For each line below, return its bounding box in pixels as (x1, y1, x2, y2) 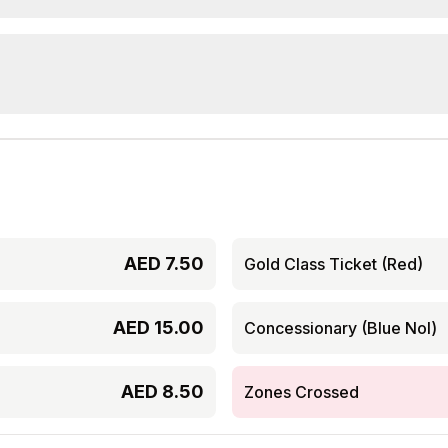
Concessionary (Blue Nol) (244, 318, 437, 338)
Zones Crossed (244, 382, 359, 402)
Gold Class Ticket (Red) (244, 254, 423, 274)
